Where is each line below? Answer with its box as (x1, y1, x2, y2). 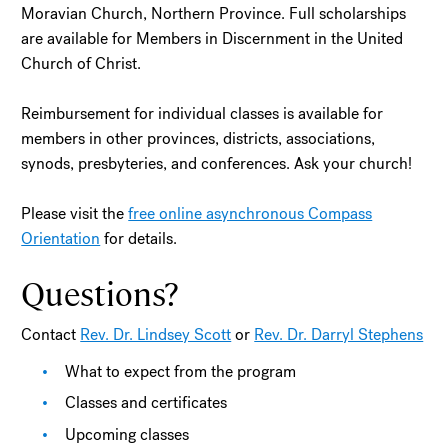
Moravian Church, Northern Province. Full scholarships (21, 2, 407, 24)
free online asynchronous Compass (128, 202, 373, 224)
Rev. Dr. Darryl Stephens (254, 323, 424, 345)
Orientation (21, 227, 101, 249)
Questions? (21, 270, 180, 313)
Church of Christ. (21, 52, 146, 74)
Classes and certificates (65, 392, 228, 414)
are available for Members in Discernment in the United (21, 27, 404, 49)
